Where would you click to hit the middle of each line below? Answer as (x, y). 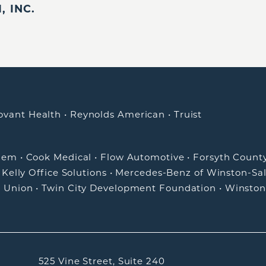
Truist (188, 115)
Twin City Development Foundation (129, 188)
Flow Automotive (142, 157)
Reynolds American (118, 115)
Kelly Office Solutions (54, 173)
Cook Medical (59, 157)
